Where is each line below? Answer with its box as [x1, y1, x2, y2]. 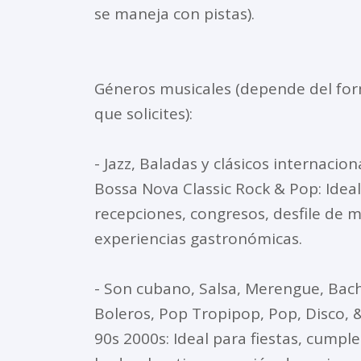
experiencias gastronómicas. [94, 227, 302, 249]
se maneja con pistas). [94, 2, 255, 24]
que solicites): [94, 102, 193, 124]
